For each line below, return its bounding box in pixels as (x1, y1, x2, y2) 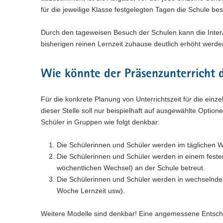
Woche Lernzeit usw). (57, 187, 125, 195)
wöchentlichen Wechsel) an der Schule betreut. (57, 164, 205, 172)
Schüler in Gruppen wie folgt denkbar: (41, 118, 160, 126)
